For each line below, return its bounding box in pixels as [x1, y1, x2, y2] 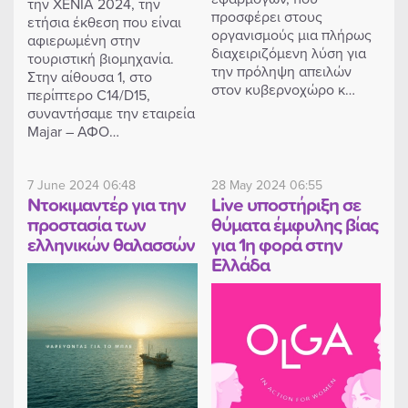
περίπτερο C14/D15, [27, 84, 150, 105]
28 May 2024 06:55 [210, 175, 322, 194]
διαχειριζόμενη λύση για [210, 42, 366, 63]
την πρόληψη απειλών [210, 60, 352, 81]
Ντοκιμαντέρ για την [27, 189, 186, 218]
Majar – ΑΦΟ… [27, 120, 119, 141]
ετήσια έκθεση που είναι [27, 11, 181, 32]
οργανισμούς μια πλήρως [210, 24, 372, 45]
